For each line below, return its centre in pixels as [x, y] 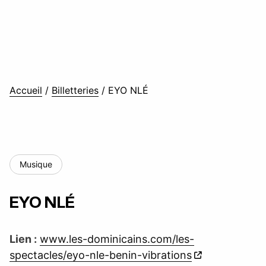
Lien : [23, 239]
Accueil [26, 90]
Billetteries [75, 90]
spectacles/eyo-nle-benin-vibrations [101, 255]
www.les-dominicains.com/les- [117, 239]
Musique [36, 164]
